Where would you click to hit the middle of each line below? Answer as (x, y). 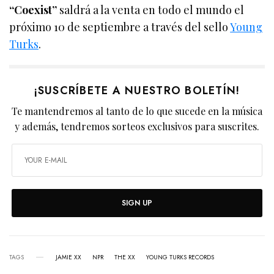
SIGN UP (137, 203)
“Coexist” (35, 9)
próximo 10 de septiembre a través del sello (120, 27)
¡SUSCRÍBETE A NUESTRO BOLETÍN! (137, 90)
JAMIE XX (68, 257)
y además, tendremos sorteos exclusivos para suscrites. (137, 126)
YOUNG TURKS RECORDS (180, 257)
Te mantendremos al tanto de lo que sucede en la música (137, 111)
